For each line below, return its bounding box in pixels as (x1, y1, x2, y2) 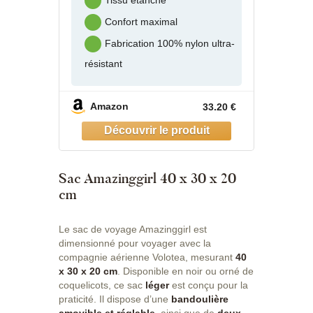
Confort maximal (105, 16, 177, 28)
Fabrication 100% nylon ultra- (105, 38, 235, 50)
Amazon (90, 100, 129, 112)
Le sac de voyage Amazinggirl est (59, 224, 207, 235)
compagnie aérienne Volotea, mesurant (59, 252, 235, 263)
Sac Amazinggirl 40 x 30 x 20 (59, 169, 236, 188)
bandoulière (171, 293, 228, 305)
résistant (85, 57, 122, 69)
